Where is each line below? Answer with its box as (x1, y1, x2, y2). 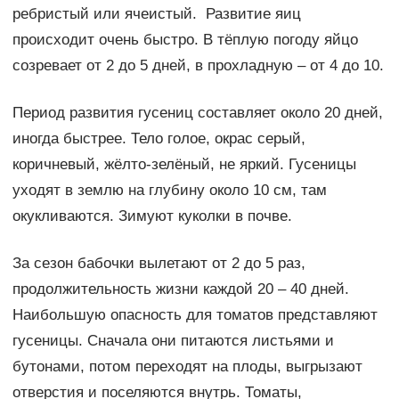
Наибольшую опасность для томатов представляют (12, 306, 378, 324)
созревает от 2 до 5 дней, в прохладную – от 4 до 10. (12, 57, 384, 75)
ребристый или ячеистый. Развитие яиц (12, 5, 301, 23)
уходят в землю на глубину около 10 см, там (12, 182, 327, 199)
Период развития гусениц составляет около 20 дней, (12, 104, 383, 122)
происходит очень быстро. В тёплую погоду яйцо (12, 31, 358, 49)
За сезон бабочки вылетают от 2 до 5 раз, (12, 255, 305, 273)
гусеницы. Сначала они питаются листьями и (12, 332, 334, 350)
